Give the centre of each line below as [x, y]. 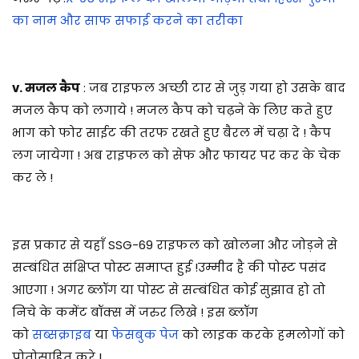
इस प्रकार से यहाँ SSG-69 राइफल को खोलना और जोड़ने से [175, 244]
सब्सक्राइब [62, 334]
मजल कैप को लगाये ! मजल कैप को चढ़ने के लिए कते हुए [172, 110]
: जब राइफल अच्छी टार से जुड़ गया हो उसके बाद [213, 87]
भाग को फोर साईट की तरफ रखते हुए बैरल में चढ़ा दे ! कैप [171, 132]
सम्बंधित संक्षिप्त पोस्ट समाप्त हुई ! [105, 267]
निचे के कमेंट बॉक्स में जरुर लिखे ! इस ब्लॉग [135, 312]
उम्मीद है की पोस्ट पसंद [262, 267]
